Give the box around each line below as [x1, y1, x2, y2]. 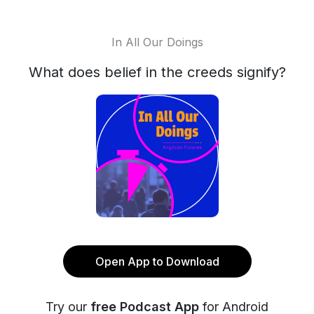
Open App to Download [95, 254, 219, 268]
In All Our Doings [111, 35, 203, 49]
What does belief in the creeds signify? [28, 64, 286, 81]
